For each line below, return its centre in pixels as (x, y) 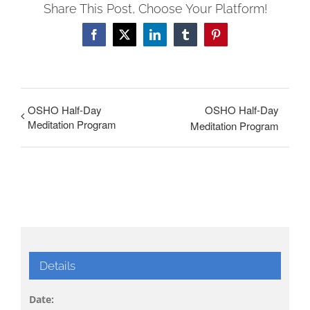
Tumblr (200, 39)
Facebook (115, 39)
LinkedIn (174, 39)
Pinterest (234, 39)
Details (57, 265)
